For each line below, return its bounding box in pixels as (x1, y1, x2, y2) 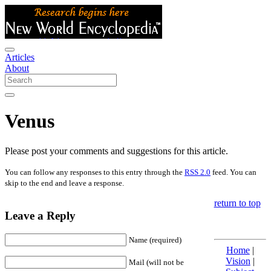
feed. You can (211, 167, 256, 177)
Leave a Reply (5, 209, 76, 222)
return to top (214, 197, 261, 208)
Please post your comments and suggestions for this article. (5, 145, 228, 156)
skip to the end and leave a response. (5, 178, 124, 188)
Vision (225, 255, 250, 266)
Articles (5, 52, 34, 62)
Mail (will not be (129, 258, 184, 267)
